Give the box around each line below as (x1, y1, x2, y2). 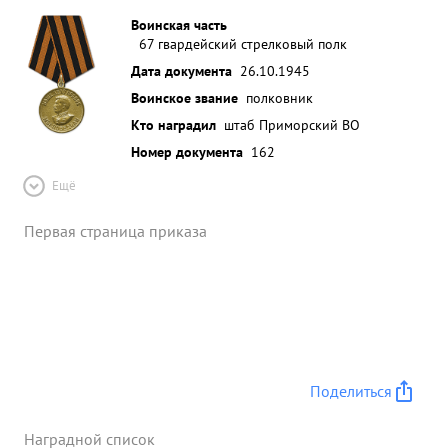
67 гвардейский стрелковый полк (139, 34, 347, 53)
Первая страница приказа (24, 221, 207, 241)
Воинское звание (131, 88, 238, 107)
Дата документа (131, 61, 232, 80)
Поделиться (310, 381, 392, 401)
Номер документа (131, 142, 243, 161)
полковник (246, 88, 313, 107)
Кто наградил (131, 115, 216, 134)
